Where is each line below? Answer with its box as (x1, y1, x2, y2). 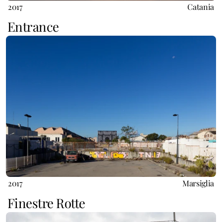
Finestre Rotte (7, 194, 85, 212)
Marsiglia (182, 178, 214, 188)
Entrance (7, 18, 59, 35)
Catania (187, 1, 214, 12)
